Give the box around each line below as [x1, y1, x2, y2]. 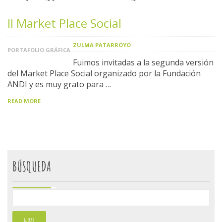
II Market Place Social [7, 14, 121, 31]
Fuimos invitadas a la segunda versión [73, 56, 214, 68]
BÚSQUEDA [12, 158, 51, 175]
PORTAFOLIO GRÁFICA [7, 46, 70, 54]
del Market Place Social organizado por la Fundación [7, 67, 201, 79]
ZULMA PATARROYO [73, 41, 131, 49]
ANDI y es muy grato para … [7, 78, 111, 90]
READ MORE [7, 97, 41, 105]
